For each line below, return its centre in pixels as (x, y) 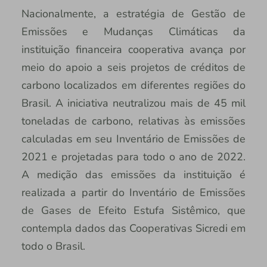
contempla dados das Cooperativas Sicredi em (133, 229)
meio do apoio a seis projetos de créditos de (133, 68)
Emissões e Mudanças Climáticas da (133, 32)
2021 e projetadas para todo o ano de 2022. (133, 157)
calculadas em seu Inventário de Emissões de (133, 139)
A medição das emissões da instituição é (133, 175)
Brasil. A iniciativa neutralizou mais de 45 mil (133, 103)
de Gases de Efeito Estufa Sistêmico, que (133, 211)
